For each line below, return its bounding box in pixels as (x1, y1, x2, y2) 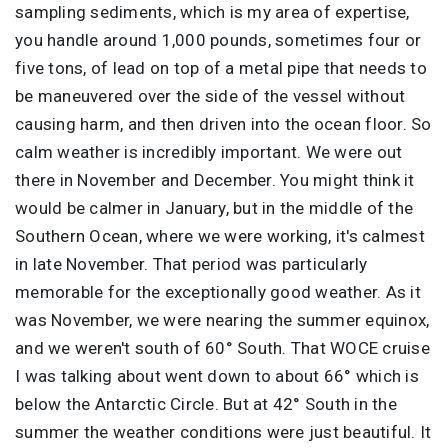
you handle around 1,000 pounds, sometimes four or (15, 29, 422, 50)
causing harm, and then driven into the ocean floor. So (15, 113, 432, 134)
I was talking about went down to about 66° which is (15, 365, 419, 386)
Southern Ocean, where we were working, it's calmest (15, 225, 425, 246)
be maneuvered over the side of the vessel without (15, 85, 406, 106)
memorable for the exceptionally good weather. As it (15, 281, 421, 302)
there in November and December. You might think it (15, 169, 415, 190)
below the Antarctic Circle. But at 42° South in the (15, 393, 397, 414)
